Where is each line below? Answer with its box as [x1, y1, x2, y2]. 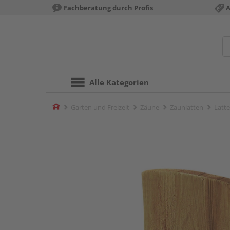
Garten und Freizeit [71, 103, 129, 112]
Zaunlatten [170, 103, 203, 112]
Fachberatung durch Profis [64, 3, 153, 12]
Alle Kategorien [89, 77, 149, 87]
